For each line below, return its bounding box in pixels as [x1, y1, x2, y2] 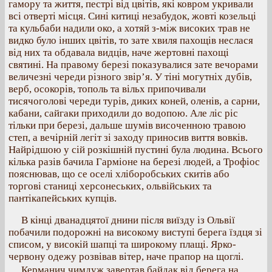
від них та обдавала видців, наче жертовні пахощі [8, 47, 229, 58]
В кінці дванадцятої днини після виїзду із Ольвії [21, 214, 235, 226]
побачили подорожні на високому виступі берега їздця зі [8, 226, 262, 238]
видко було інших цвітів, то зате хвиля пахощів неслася [8, 35, 253, 46]
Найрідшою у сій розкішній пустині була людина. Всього [8, 144, 263, 155]
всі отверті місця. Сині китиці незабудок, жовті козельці [8, 10, 256, 22]
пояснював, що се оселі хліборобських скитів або [8, 168, 229, 180]
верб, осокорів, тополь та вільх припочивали [8, 83, 206, 95]
